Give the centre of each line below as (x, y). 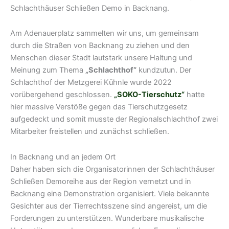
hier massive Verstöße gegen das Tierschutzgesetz (99, 107)
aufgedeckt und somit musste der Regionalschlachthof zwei (114, 119)
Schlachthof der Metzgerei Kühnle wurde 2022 (91, 83)
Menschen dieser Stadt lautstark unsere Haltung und (101, 58)
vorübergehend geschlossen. (62, 95)
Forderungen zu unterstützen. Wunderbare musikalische (107, 218)
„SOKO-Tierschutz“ (149, 95)
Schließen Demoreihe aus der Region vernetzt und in (101, 181)
